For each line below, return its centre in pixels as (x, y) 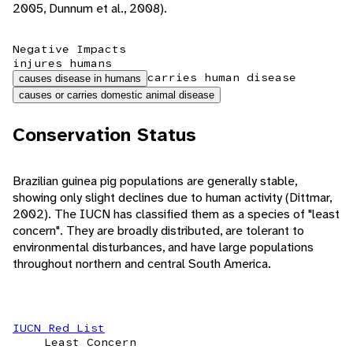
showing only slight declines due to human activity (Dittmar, (172, 198)
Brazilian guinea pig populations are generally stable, (155, 181)
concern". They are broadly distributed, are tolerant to (158, 231)
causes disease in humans (80, 79)
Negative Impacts (69, 49)
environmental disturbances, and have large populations (163, 247)
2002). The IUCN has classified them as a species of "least (176, 214)
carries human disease (222, 78)
